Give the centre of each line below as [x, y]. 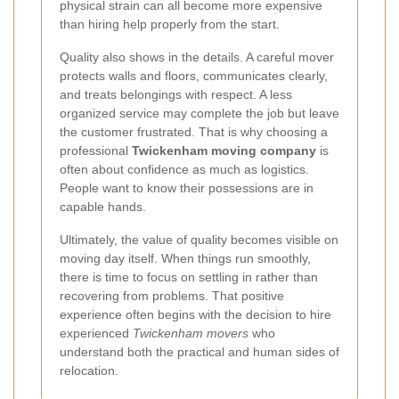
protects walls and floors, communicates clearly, [194, 76]
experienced [96, 334]
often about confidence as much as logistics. [184, 170]
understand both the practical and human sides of [199, 352]
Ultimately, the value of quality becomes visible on [199, 240]
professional [96, 151]
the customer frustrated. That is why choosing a [194, 132]
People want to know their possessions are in [187, 188]
